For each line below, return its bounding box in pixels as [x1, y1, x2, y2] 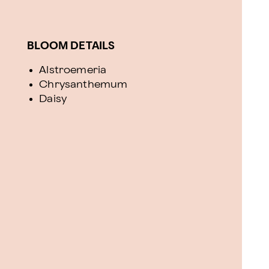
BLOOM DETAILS [27, 41, 115, 51]
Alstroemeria [39, 65, 107, 75]
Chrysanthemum [39, 79, 128, 89]
